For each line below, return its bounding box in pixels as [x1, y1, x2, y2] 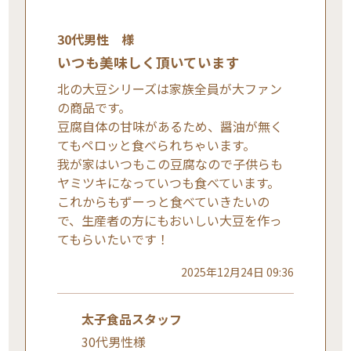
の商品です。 [57, 97, 132, 117]
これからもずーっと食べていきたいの [57, 191, 270, 211]
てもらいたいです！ [57, 229, 170, 248]
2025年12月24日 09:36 [180, 263, 294, 280]
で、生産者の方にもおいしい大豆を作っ [57, 210, 283, 230]
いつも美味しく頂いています [57, 52, 241, 72]
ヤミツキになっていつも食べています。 [57, 172, 280, 192]
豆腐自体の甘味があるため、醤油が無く [57, 116, 284, 136]
